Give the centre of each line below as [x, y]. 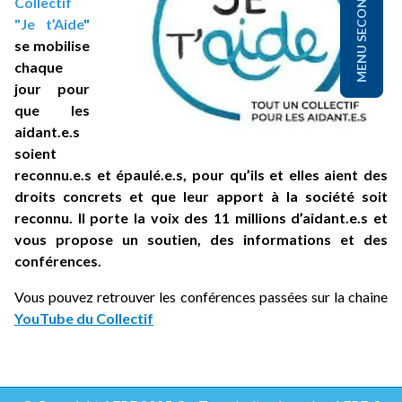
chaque [39, 67]
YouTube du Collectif [84, 319]
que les [52, 110]
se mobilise [52, 46]
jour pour [52, 89]
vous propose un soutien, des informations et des [201, 240]
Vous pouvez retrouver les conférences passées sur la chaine [201, 297]
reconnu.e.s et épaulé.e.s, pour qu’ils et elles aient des [201, 175]
